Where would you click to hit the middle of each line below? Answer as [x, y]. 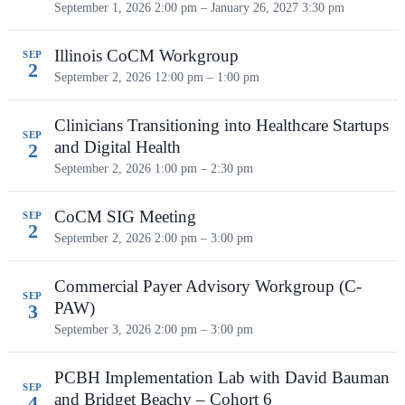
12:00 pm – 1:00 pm [207, 76]
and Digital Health [118, 146]
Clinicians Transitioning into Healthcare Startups [221, 125]
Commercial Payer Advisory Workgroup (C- [208, 286]
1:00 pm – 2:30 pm [204, 168]
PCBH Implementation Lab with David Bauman [222, 377]
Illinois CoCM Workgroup [146, 55]
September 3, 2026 [104, 329]
